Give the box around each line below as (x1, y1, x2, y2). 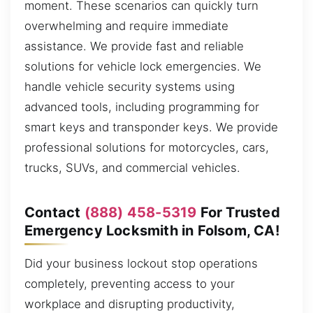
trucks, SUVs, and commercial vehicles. (24, 161, 240, 175)
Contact (24, 203, 85, 221)
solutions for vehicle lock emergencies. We (24, 59, 261, 74)
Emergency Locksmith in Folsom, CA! (24, 221, 279, 239)
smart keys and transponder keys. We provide (24, 120, 278, 135)
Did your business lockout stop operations (24, 256, 258, 271)
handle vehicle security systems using (24, 80, 235, 94)
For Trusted (196, 203, 280, 221)
